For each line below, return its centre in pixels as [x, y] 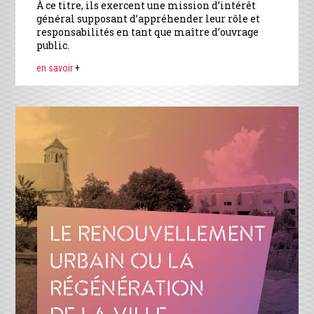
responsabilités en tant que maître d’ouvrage [148, 32]
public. [53, 45]
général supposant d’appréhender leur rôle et [149, 18]
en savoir [56, 68]
